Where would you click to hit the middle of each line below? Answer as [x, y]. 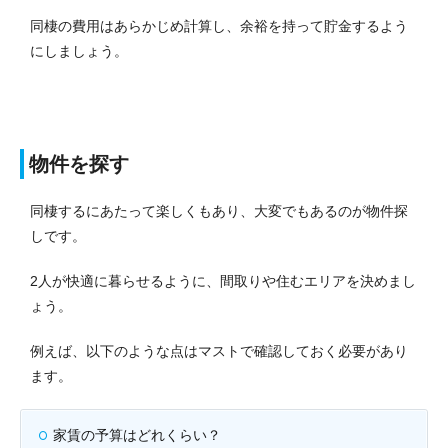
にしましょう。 [79, 50]
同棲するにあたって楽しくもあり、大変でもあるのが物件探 [219, 210]
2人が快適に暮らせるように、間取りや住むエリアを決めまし [223, 280]
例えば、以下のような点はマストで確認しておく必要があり [219, 350]
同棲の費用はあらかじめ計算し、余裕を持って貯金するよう [219, 25]
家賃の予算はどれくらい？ [137, 434]
